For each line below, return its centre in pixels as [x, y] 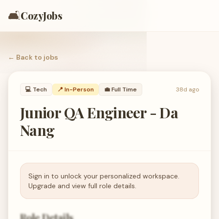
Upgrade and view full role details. [82, 186]
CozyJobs [41, 15]
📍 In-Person [76, 89]
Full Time [124, 89]
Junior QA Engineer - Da [99, 112]
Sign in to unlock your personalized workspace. [104, 176]
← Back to [26, 57]
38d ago [187, 89]
